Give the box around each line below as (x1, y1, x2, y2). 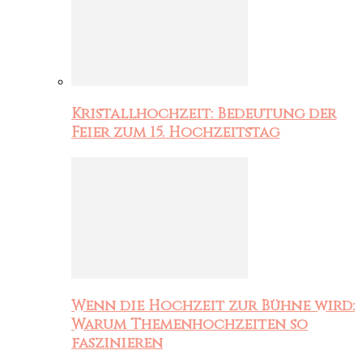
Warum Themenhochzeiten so (71, 314, 308, 335)
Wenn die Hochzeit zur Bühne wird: (71, 296, 355, 317)
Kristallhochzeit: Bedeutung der (71, 103, 336, 124)
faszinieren (71, 333, 163, 354)
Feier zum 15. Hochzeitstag (71, 122, 280, 143)
